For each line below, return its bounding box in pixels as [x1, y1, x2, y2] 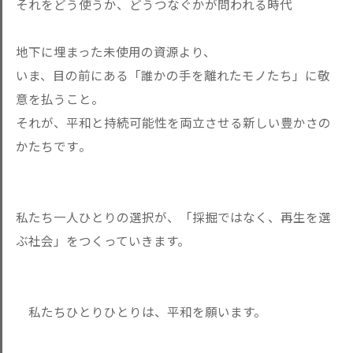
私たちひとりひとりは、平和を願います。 [16, 303, 266, 320]
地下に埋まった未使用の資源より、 [16, 43, 216, 60]
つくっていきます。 [79, 232, 190, 249]
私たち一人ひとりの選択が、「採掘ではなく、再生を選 [16, 208, 331, 225]
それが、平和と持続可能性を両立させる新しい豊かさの [16, 113, 331, 131]
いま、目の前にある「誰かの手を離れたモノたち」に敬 [16, 66, 330, 84]
